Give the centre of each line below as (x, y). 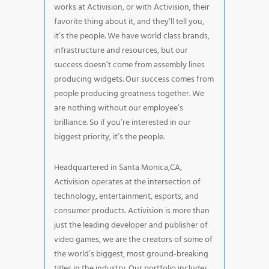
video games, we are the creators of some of (133, 240)
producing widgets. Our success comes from (134, 79)
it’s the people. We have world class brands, (132, 36)
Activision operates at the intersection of (127, 182)
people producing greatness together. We (129, 94)
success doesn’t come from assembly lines (129, 65)
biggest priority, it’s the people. (109, 137)
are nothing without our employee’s (119, 108)
